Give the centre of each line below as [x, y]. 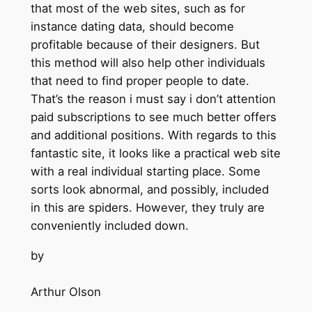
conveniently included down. [109, 226]
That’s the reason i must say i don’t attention [153, 99]
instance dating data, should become [132, 27]
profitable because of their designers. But [145, 45]
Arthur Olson [65, 292]
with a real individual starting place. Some [145, 172]
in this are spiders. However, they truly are [147, 208]
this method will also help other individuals [148, 63]
